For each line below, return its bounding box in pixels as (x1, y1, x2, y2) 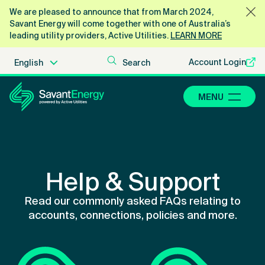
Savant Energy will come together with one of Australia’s (9, 18, 231, 29)
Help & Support (45, 166, 220, 198)
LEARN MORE (170, 30, 222, 41)
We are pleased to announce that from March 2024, (9, 7, 214, 17)
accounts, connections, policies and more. (28, 208, 237, 222)
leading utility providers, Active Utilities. (9, 30, 170, 41)
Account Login (189, 57, 247, 67)
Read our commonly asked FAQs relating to (24, 194, 241, 208)
